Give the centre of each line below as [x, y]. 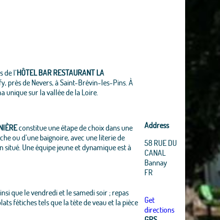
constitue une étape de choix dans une [75, 127]
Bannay [155, 162]
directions [159, 209]
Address [156, 125]
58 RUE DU [160, 143]
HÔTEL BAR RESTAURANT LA [60, 72]
